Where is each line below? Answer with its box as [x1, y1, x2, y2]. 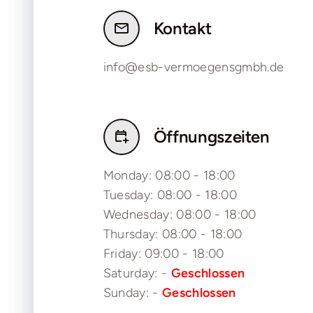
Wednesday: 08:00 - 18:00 [103, 207, 256, 223]
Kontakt [153, 18, 212, 39]
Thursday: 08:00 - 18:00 [103, 226, 242, 242]
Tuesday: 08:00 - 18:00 [103, 187, 237, 203]
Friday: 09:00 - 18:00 [103, 246, 224, 262]
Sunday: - [103, 285, 163, 301]
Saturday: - [103, 265, 171, 282]
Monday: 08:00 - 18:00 [103, 168, 235, 184]
